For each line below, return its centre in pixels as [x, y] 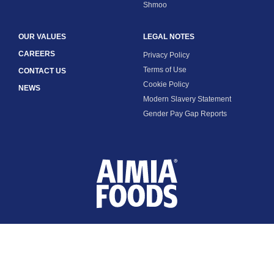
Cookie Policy [166, 85]
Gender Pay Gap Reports [185, 114]
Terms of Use [165, 70]
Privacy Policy [166, 55]
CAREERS [37, 54]
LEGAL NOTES [169, 37]
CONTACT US [42, 71]
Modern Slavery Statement [187, 99]
